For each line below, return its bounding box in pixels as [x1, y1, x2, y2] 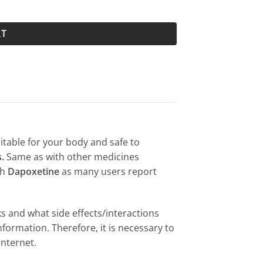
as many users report [59, 165, 157, 178]
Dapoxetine [8, 165, 59, 178]
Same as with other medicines [4, 150, 139, 163]
